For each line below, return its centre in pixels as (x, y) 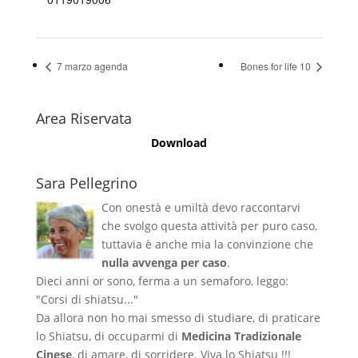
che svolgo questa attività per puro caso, (209, 225)
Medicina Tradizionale (241, 336)
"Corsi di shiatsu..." (87, 299)
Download (179, 142)
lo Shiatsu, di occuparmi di (108, 336)
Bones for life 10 (277, 66)
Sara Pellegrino (86, 183)
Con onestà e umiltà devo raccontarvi (201, 207)
